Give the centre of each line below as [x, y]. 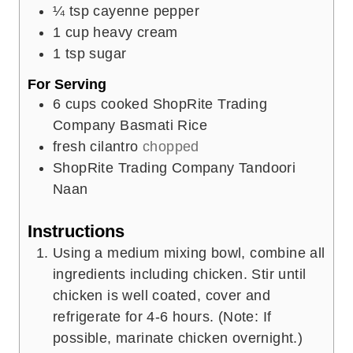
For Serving [67, 85]
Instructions [76, 231]
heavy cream [136, 32]
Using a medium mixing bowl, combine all [189, 253]
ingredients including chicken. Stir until [180, 274]
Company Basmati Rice [130, 126]
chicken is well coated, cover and [162, 295]
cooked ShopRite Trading [184, 104]
